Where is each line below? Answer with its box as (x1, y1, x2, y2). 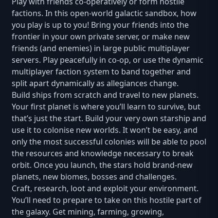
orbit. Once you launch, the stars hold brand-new (12, 160, 193, 171)
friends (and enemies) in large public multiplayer (12, 43, 190, 54)
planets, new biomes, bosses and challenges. (12, 171, 177, 182)
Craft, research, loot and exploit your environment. (12, 183, 199, 194)
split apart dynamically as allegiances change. (12, 78, 179, 89)
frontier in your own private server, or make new (12, 31, 190, 42)
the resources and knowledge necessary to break (12, 148, 194, 159)
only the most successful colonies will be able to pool (12, 136, 206, 147)
